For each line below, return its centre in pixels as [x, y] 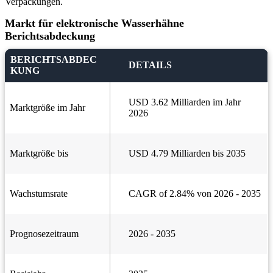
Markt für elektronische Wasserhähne [94, 23]
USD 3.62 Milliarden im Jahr [185, 102]
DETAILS [150, 65]
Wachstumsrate [39, 194]
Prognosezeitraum [44, 234]
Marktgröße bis [39, 154]
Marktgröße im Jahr [48, 108]
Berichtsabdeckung [50, 36]
